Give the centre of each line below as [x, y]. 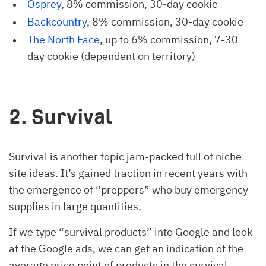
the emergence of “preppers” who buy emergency [129, 189]
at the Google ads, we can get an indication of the [126, 248]
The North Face [64, 39]
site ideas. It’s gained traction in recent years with [128, 173]
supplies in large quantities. [75, 206]
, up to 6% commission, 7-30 [169, 39]
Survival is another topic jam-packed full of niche [125, 156]
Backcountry [57, 21]
